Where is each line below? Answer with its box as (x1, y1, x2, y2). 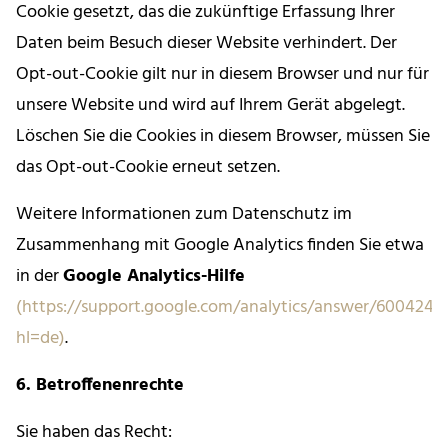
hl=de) (16, 324, 65, 354)
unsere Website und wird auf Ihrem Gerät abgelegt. (16, 91, 405, 121)
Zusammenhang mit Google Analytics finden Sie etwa (16, 231, 424, 261)
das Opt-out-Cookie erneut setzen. (16, 153, 280, 183)
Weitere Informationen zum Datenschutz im (16, 200, 352, 230)
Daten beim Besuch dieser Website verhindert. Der (16, 29, 397, 59)
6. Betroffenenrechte (16, 371, 184, 401)
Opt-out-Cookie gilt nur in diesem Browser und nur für (16, 60, 429, 90)
